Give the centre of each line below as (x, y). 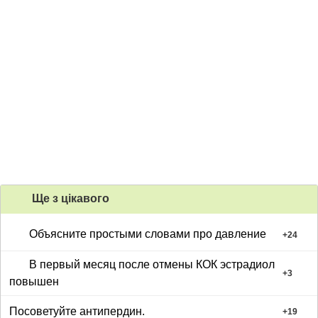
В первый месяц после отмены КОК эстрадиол (152, 265)
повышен (34, 282)
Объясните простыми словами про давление (148, 234)
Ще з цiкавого (69, 199)
